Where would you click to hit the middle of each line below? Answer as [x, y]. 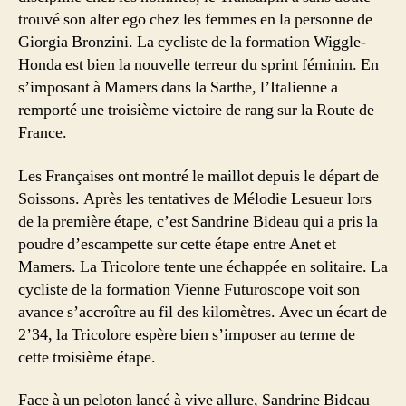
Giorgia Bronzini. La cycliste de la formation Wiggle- [192, 42]
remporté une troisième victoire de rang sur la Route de [196, 110]
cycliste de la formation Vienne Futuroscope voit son [189, 289]
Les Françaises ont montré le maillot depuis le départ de [198, 176]
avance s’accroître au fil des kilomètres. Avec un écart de [203, 312]
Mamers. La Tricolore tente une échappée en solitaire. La [203, 266]
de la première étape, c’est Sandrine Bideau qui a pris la [198, 221]
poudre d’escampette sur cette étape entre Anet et [177, 244]
